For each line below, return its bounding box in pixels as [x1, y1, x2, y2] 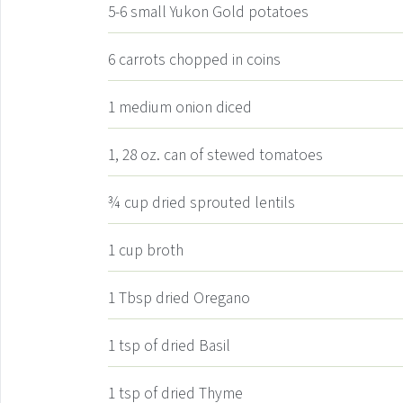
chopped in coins [169, 49, 281, 71]
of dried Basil [144, 335, 230, 357]
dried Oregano [156, 287, 250, 309]
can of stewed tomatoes [164, 144, 323, 166]
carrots [119, 49, 166, 71]
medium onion [119, 96, 212, 119]
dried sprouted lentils [152, 192, 295, 214]
